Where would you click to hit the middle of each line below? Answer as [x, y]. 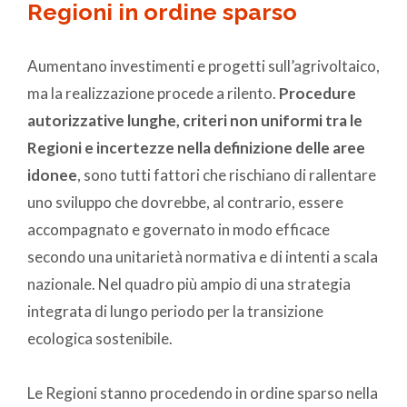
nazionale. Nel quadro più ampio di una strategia [189, 283]
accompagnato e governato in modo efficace [179, 229]
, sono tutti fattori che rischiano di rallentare [227, 174]
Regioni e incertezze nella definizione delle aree [196, 147]
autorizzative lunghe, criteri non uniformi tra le [195, 120]
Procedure [318, 93]
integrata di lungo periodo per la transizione [175, 311]
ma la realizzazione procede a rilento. [153, 93]
